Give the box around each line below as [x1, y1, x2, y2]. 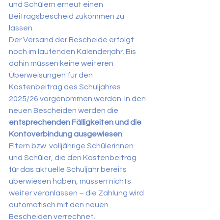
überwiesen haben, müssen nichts [9, 177, 133, 185]
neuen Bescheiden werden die [9, 107, 120, 114]
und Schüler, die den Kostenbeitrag [9, 154, 138, 162]
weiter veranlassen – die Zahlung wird [9, 189, 145, 197]
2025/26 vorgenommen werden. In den [9, 95, 147, 103]
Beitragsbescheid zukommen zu [9, 12, 126, 20]
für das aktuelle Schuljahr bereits [9, 165, 128, 173]
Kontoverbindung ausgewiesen [9, 130, 122, 138]
